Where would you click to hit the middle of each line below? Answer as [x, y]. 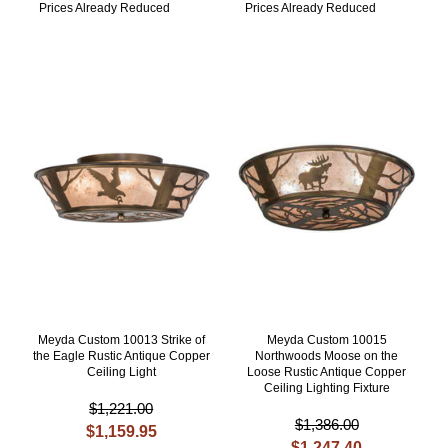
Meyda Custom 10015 [326, 340]
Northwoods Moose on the [327, 356]
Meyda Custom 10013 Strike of [121, 340]
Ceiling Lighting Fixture [326, 388]
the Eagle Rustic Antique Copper [121, 356]
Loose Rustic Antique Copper [327, 372]
